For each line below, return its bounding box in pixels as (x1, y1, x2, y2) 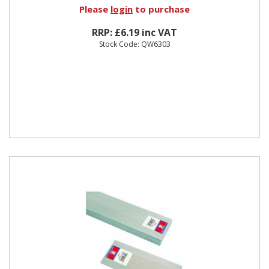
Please (79, 2, 110, 15)
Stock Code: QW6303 (98, 38, 171, 49)
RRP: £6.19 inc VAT (92, 25, 177, 39)
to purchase (133, 2, 190, 15)
